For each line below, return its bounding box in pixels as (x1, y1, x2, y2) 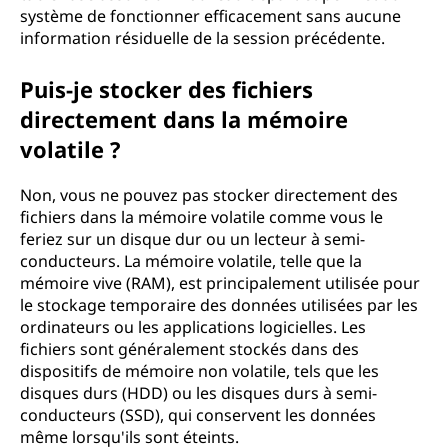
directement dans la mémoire (20, 104, 348, 134)
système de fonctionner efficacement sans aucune (20, 5, 401, 27)
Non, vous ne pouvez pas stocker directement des (20, 184, 398, 206)
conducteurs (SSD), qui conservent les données (20, 404, 376, 426)
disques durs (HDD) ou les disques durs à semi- (20, 382, 377, 404)
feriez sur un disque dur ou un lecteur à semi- (20, 228, 365, 250)
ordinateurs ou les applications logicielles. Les (20, 316, 366, 338)
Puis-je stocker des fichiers (20, 74, 313, 104)
